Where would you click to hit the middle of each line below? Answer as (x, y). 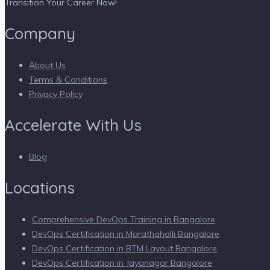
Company (40, 33)
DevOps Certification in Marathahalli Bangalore (126, 234)
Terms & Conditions (68, 79)
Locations (40, 187)
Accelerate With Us (73, 125)
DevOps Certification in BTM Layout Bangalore (124, 248)
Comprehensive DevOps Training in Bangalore (124, 219)
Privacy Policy (56, 94)
